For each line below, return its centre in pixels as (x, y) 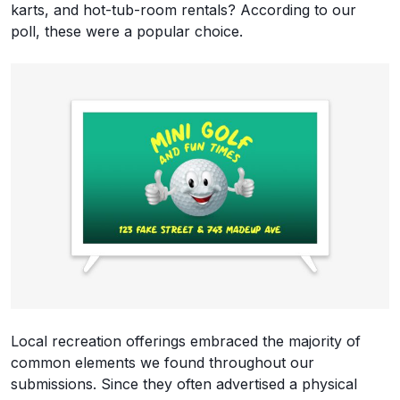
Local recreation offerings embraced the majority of (186, 341)
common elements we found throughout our (162, 362)
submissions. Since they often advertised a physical (184, 383)
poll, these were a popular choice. (127, 31)
